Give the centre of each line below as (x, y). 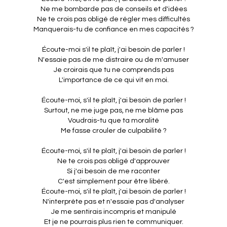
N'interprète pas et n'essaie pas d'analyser (113, 202)
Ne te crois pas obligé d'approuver (113, 161)
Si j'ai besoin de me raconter (113, 172)
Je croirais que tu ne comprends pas (113, 70)
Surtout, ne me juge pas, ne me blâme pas (113, 111)
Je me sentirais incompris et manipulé (113, 212)
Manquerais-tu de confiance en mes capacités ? (113, 30)
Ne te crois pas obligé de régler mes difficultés (113, 20)
